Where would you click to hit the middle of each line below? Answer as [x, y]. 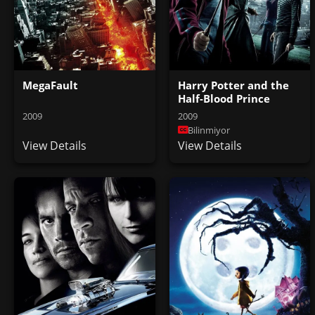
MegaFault [50, 85]
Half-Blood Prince [224, 98]
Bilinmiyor [208, 130]
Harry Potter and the [233, 85]
